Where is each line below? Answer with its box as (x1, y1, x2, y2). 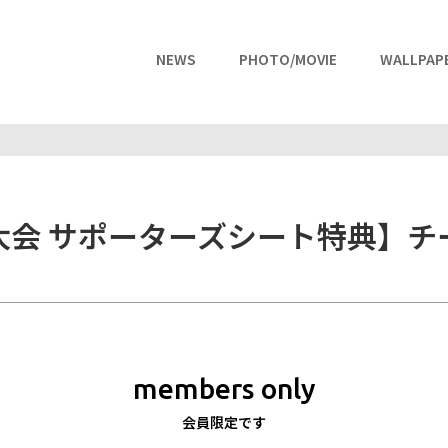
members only (132, 373, 316, 404)
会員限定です (182, 412, 266, 432)
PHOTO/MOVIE (239, 49, 337, 69)
